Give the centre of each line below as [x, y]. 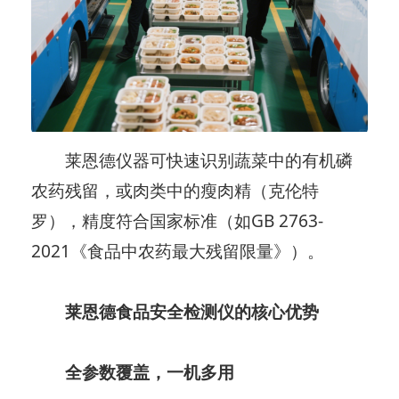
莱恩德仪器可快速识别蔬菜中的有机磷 [192, 160]
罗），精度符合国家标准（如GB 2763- [178, 220]
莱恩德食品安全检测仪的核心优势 [184, 311]
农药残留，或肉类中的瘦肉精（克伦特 [175, 190]
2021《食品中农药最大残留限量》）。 [178, 251]
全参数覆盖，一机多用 [150, 372]
